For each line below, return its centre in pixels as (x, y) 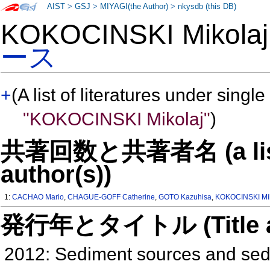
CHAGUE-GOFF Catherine (111, 197)
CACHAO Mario (38, 197)
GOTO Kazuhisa (185, 197)
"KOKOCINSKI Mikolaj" (116, 119)
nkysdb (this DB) (207, 7)
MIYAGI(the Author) (134, 7)
